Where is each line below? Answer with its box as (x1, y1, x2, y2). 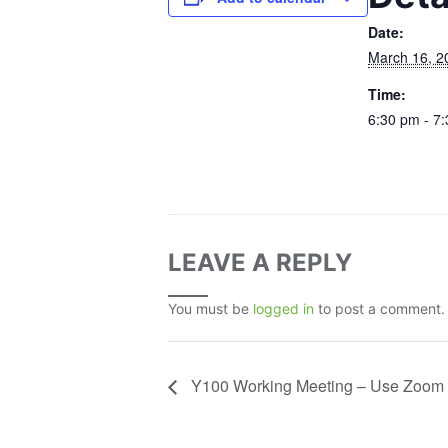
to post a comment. (314, 300, 445, 317)
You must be (168, 300, 253, 317)
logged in (253, 300, 314, 317)
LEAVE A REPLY (168, 248, 352, 277)
